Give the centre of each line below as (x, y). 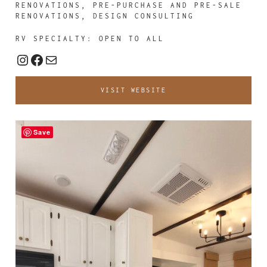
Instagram (49, 59)
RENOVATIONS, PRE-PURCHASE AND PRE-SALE (129, 5)
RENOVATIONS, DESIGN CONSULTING (105, 16)
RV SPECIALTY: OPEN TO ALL (90, 38)
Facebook (63, 59)
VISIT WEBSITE (133, 90)
